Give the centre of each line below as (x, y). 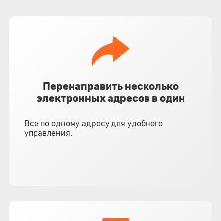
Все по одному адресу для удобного (94, 124)
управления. (48, 133)
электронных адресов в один (110, 98)
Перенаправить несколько (110, 86)
